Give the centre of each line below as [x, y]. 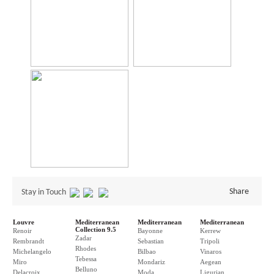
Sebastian [151, 241]
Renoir [22, 231]
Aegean [211, 262]
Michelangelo [32, 251]
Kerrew [210, 231]
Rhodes [86, 248]
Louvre [24, 222]
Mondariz [151, 262]
